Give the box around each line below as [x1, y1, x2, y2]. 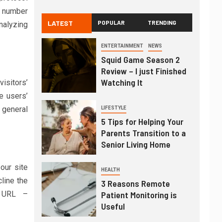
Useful [101, 201, 125, 212]
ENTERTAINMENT [101, 43, 143, 49]
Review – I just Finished [101, 65, 186, 77]
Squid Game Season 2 [101, 54, 180, 65]
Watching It [101, 77, 143, 88]
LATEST [47, 19, 73, 28]
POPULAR [98, 19, 125, 26]
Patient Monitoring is [101, 189, 177, 201]
